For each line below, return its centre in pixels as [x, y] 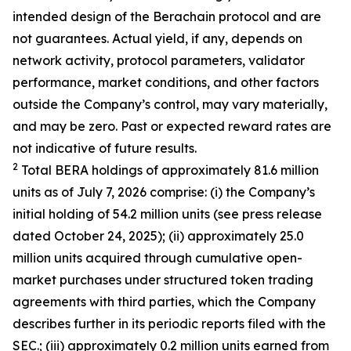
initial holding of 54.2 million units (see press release [167, 214]
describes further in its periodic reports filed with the [169, 324]
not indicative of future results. [105, 148]
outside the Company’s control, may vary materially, [170, 104]
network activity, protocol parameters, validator [159, 60]
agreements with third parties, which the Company [164, 302]
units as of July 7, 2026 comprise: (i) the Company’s [164, 192]
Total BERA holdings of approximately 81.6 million [168, 170]
